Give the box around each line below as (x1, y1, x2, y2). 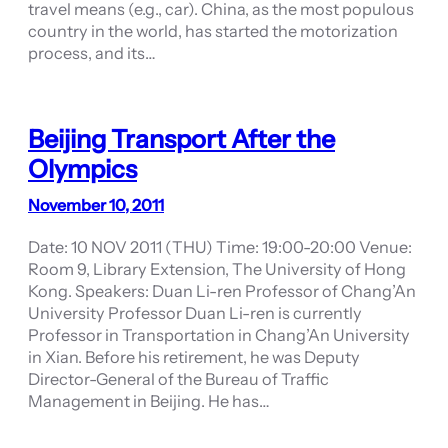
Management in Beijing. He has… (28, 391, 270, 412)
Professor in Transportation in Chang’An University (28, 325, 410, 346)
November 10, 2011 (28, 195, 164, 216)
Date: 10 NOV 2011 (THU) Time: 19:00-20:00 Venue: (28, 237, 412, 258)
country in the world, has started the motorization (28, 21, 398, 42)
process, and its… (28, 43, 156, 64)
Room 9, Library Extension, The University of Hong (28, 259, 406, 280)
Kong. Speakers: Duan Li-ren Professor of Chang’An (28, 281, 416, 302)
